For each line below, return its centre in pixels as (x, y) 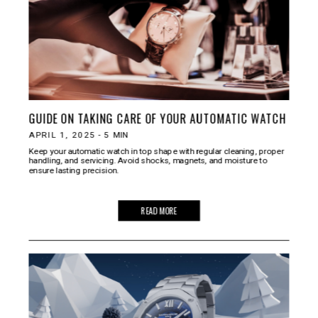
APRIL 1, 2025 (62, 135)
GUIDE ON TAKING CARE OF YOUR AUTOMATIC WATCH (158, 119)
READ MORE (159, 210)
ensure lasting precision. (74, 170)
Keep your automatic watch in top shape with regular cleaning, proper (156, 151)
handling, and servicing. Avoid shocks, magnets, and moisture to (148, 160)
